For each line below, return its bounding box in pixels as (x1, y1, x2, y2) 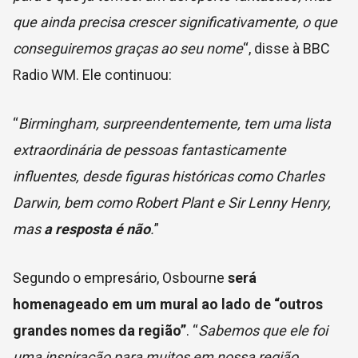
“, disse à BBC (243, 39, 330, 57)
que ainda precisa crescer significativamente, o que (13, 13, 337, 30)
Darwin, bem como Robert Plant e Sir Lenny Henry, (13, 193, 331, 211)
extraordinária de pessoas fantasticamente (13, 141, 286, 158)
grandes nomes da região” (13, 321, 186, 339)
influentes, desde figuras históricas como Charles (13, 167, 324, 185)
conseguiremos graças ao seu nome (13, 39, 243, 57)
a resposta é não (41, 220, 150, 237)
